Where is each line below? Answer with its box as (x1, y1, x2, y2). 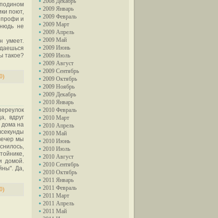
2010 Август (43, 153, 73, 160)
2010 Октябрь (43, 169, 77, 176)
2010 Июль (43, 145, 70, 152)
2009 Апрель (43, 29, 74, 36)
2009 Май (43, 36, 67, 43)
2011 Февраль (43, 184, 76, 191)
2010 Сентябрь (43, 161, 79, 168)
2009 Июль (43, 52, 70, 59)
